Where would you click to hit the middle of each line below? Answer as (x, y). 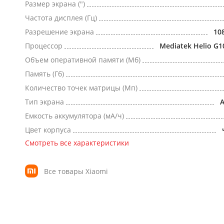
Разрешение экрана (59, 32)
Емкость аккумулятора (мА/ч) (74, 116)
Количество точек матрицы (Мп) (81, 88)
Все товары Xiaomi (76, 171)
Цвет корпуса (48, 130)
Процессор (44, 46)
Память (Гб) (44, 74)
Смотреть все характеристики (77, 143)
